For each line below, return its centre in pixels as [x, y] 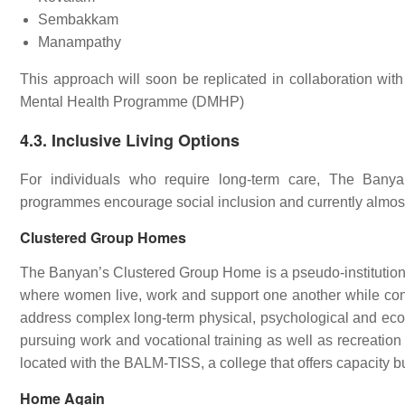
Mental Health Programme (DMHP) [132, 102]
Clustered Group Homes [103, 237]
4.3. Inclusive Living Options [130, 140]
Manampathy [80, 42]
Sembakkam [78, 19]
